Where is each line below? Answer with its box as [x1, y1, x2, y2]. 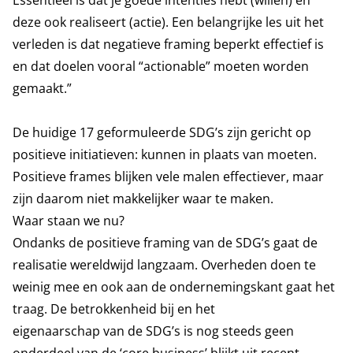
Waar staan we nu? [13, 212, 124, 229]
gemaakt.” [13, 80, 72, 97]
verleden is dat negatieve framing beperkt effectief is [13, 35, 324, 53]
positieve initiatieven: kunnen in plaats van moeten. [13, 146, 317, 163]
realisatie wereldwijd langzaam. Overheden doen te [13, 256, 316, 273]
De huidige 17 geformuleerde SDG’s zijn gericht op [13, 124, 311, 141]
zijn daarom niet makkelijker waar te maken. [13, 190, 273, 207]
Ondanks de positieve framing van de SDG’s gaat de [13, 234, 318, 251]
